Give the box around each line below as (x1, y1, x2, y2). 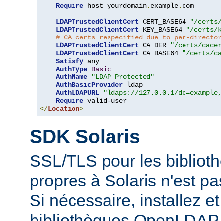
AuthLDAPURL (56, 88, 99, 97)
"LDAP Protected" (91, 73, 154, 81)
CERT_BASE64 (139, 17, 190, 26)
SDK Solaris (30, 126, 140, 147)
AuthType (56, 65, 87, 73)
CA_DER (139, 41, 170, 49)
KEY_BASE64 (139, 25, 186, 34)
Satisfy (56, 57, 83, 65)
